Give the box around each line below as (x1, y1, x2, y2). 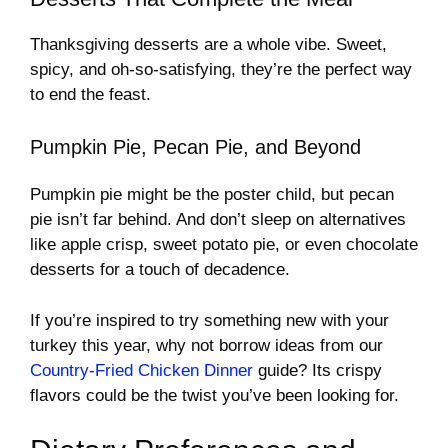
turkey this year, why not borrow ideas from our (30, 335, 383, 355)
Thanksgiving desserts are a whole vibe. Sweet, (30, 34, 387, 54)
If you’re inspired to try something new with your (30, 310, 389, 330)
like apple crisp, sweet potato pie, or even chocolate (30, 235, 418, 255)
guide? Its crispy (253, 360, 382, 380)
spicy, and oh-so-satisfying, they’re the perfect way (30, 59, 412, 79)
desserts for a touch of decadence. (30, 260, 290, 280)
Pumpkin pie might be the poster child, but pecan (30, 185, 394, 205)
